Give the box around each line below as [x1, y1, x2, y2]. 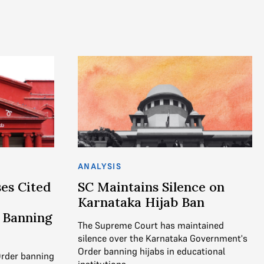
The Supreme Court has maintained [78, 219, 224, 232]
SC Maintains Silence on [78, 179, 225, 196]
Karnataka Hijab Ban [78, 194, 204, 211]
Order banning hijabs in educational [78, 245, 225, 258]
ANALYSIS [78, 161, 122, 172]
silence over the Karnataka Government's [78, 232, 247, 245]
